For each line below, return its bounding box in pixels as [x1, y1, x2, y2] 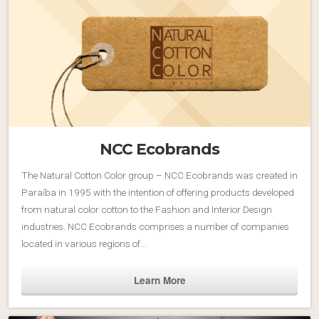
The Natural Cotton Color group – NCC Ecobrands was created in [21, 169, 298, 182]
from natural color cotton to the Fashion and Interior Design [21, 204, 272, 216]
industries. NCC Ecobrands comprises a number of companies [21, 221, 289, 233]
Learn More [133, 273, 186, 288]
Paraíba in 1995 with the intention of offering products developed [21, 187, 294, 199]
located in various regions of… [21, 238, 147, 250]
